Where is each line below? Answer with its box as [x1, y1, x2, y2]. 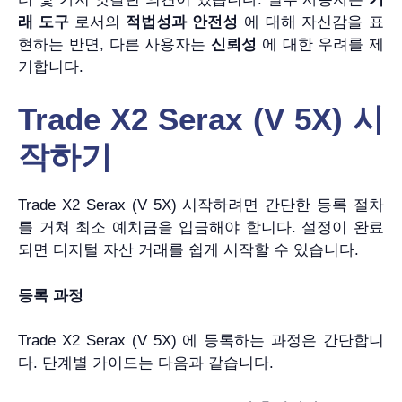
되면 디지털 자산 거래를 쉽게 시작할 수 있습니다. [18, 241, 359, 259]
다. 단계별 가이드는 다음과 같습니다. [18, 354, 274, 372]
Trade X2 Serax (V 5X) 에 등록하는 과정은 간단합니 [18, 332, 384, 350]
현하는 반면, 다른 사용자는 [18, 35, 211, 53]
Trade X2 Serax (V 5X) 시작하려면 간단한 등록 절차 [18, 197, 384, 214]
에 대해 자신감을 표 [238, 13, 384, 31]
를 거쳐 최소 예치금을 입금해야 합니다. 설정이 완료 [18, 219, 384, 237]
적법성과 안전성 [126, 13, 238, 31]
